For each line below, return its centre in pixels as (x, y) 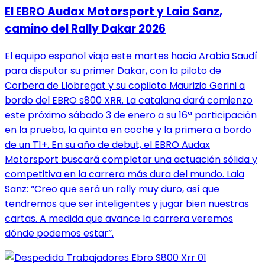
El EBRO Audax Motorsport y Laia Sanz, (114, 12)
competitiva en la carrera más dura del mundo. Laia (125, 174)
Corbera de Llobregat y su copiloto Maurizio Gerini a (125, 86)
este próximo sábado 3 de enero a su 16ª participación (131, 115)
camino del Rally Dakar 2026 (85, 29)
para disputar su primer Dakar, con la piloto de (113, 71)
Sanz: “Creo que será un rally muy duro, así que (112, 189)
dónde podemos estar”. (59, 234)
